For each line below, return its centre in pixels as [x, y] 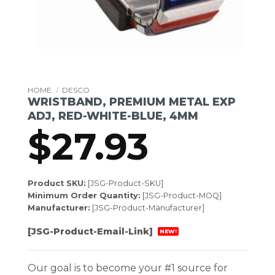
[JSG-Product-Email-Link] [91, 231]
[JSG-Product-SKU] [125, 183]
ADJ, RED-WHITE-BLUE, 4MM [113, 116]
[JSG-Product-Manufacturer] [147, 207]
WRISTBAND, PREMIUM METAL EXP [132, 102]
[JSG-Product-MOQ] [181, 195]
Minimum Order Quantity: [84, 195]
